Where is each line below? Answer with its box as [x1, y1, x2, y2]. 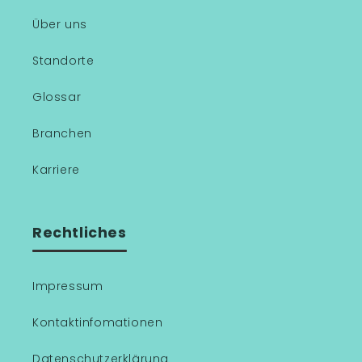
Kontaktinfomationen [32, 314, 163, 330]
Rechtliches [32, 223, 127, 242]
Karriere [32, 162, 80, 178]
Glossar [32, 89, 82, 105]
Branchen [32, 125, 92, 141]
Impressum [32, 278, 103, 294]
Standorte [32, 53, 95, 69]
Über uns [32, 16, 87, 32]
